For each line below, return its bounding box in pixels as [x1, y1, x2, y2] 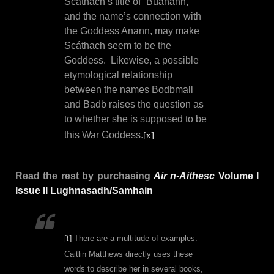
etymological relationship [64, 70, 172, 81]
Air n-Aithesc [153, 171, 215, 182]
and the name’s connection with [64, 11, 201, 22]
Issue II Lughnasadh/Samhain [15, 185, 153, 196]
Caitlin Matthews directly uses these [64, 250, 193, 259]
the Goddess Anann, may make [64, 26, 199, 37]
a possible [154, 55, 199, 66]
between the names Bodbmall [64, 84, 193, 95]
